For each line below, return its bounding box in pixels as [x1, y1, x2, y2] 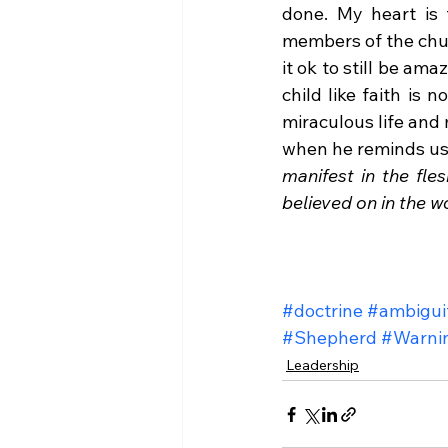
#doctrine [282, 299, 363, 322]
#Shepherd [282, 326, 377, 349]
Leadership [286, 356, 359, 374]
